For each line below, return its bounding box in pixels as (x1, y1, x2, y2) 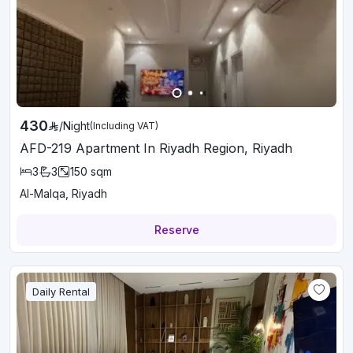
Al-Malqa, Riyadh (20, 187, 107, 200)
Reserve (154, 223, 199, 236)
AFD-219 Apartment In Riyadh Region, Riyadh (20, 140, 292, 156)
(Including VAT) (90, 120, 158, 132)
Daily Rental (32, 285, 90, 298)
